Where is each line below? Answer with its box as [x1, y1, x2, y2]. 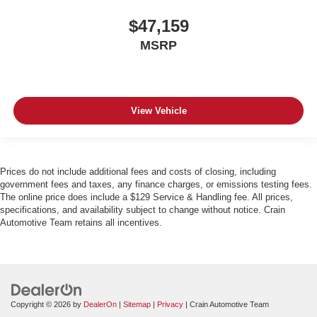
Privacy [157, 300, 183, 309]
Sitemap [123, 300, 151, 309]
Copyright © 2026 [11, 300, 73, 309]
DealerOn [83, 300, 117, 309]
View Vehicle [130, 105, 187, 116]
